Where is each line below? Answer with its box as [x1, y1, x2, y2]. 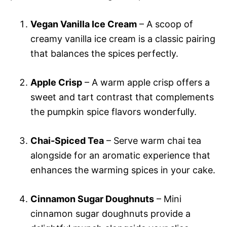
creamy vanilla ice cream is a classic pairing [30, 33, 215, 44]
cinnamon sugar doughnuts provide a [30, 208, 191, 219]
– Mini [154, 193, 181, 204]
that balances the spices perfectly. [30, 48, 178, 59]
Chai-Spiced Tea [30, 135, 104, 146]
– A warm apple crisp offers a [82, 77, 210, 88]
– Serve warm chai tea [104, 135, 201, 146]
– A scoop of [137, 18, 193, 29]
